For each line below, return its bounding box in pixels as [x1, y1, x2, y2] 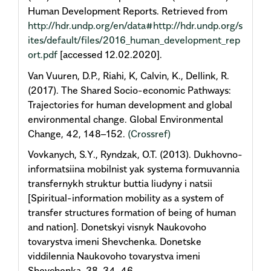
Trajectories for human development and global [28, 98, 232, 111]
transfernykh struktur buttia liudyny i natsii [28, 177, 212, 190]
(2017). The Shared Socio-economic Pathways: [28, 83, 231, 96]
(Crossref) [128, 127, 171, 140]
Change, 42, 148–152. [28, 127, 128, 140]
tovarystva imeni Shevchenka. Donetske [28, 235, 201, 248]
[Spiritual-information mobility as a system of [28, 192, 224, 204]
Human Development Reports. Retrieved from [28, 5, 227, 18]
